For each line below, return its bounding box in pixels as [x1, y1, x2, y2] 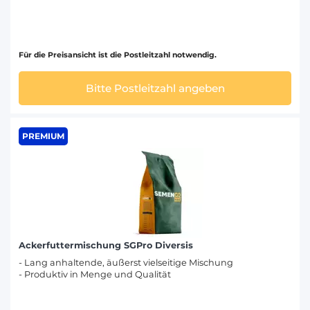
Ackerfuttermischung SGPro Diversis [19, 239, 193, 250]
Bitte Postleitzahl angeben [85, 81, 225, 95]
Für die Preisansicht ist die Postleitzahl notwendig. [19, 51, 217, 60]
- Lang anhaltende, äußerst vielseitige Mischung [19, 257, 233, 268]
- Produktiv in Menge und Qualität [19, 268, 171, 280]
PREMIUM [21, 130, 64, 141]
